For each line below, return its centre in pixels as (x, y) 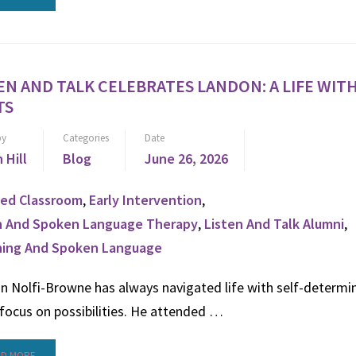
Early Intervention (145, 200)
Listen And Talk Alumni (274, 224)
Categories (86, 138)
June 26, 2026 (186, 159)
